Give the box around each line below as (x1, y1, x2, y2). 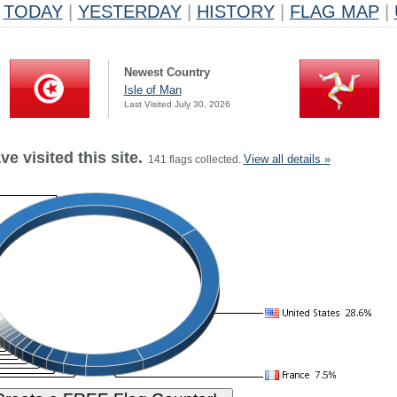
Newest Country (123, 66, 210, 79)
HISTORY (196, 2, 275, 21)
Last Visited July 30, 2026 (123, 99, 230, 109)
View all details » (243, 152, 331, 166)
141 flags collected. (142, 153, 244, 166)
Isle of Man (123, 83, 182, 97)
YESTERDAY (77, 2, 182, 21)
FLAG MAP (289, 2, 379, 21)
